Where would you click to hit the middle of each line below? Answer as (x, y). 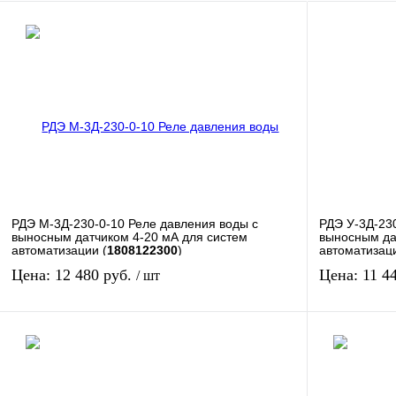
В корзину (204, 348)
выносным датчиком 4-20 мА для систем (129, 236)
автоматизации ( (59, 250)
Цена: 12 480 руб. (74, 275)
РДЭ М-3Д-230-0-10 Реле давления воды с (135, 223)
